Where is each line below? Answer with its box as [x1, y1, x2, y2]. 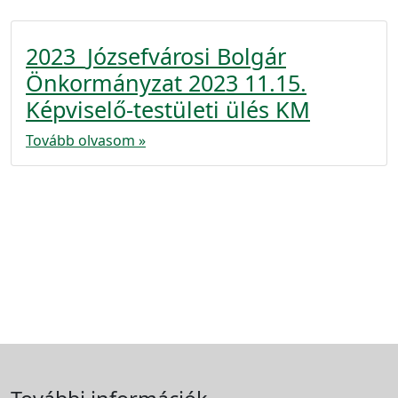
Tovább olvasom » [26, 131, 146, 150]
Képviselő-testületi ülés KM [26, 94, 310, 124]
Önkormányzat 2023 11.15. [26, 68, 306, 98]
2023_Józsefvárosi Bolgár [26, 41, 286, 71]
